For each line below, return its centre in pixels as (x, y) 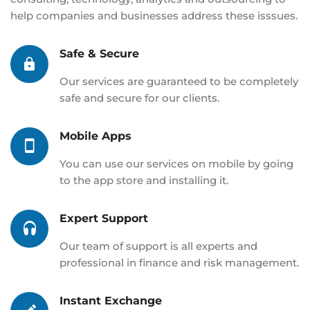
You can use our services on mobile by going (176, 163)
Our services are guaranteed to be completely (179, 81)
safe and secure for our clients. (139, 98)
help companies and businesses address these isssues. (154, 15)
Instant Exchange (111, 300)
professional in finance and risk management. (179, 262)
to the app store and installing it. (144, 180)
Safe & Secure (99, 53)
